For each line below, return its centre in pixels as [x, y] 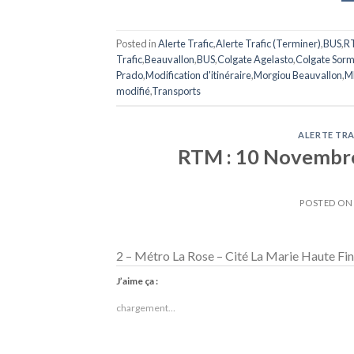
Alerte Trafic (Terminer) [268, 44]
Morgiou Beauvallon [298, 75]
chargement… [146, 307]
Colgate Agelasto [255, 60]
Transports [176, 91]
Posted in [137, 44]
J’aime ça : [137, 281]
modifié [133, 91]
